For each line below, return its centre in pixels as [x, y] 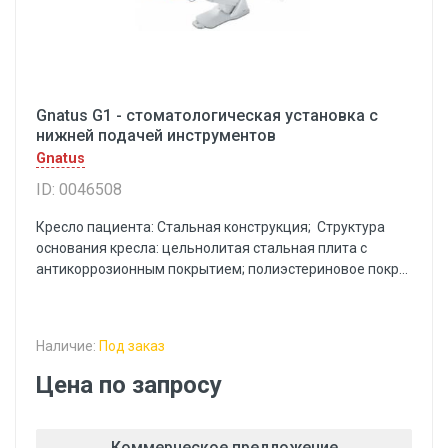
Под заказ [132, 346]
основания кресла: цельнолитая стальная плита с [201, 248]
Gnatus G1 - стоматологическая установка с [207, 115]
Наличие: [67, 346]
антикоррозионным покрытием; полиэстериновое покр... [222, 269]
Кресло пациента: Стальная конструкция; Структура [210, 227]
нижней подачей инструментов [156, 135]
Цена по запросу [129, 385]
